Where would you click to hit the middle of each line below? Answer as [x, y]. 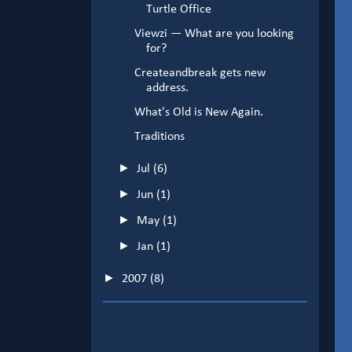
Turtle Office [178, 10]
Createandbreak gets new [200, 73]
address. [167, 88]
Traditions [159, 137]
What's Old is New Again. [198, 113]
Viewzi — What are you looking [214, 34]
